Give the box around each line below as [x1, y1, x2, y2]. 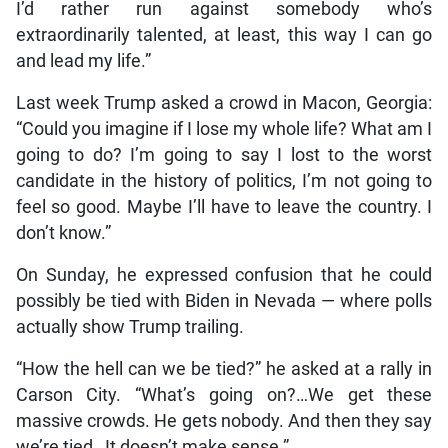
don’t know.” [15, 223, 111, 244]
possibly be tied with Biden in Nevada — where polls [15, 291, 433, 312]
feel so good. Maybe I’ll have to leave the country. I [15, 197, 433, 218]
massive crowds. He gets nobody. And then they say [15, 411, 433, 432]
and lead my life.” [15, 51, 151, 72]
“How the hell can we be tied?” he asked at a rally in [15, 359, 433, 380]
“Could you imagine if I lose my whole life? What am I [15, 119, 433, 140]
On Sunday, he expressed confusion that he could [15, 265, 433, 286]
